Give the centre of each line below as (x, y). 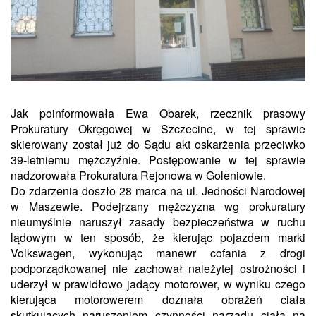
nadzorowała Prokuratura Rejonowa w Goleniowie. (138, 175)
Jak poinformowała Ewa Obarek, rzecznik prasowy (158, 113)
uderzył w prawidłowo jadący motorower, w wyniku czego (158, 284)
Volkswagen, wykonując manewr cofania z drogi (158, 253)
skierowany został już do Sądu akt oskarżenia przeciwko (158, 144)
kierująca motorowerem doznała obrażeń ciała (158, 299)
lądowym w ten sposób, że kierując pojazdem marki (158, 237)
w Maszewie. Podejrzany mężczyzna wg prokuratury (158, 206)
